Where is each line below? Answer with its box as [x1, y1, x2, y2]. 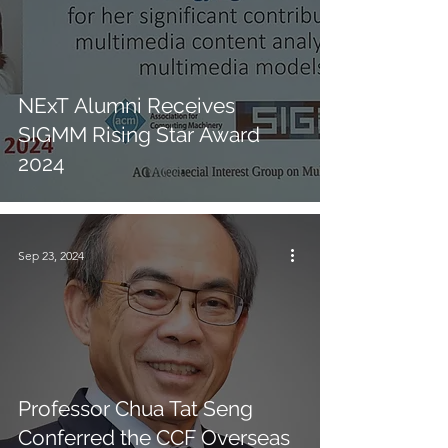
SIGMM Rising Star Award [18, 122, 260, 147]
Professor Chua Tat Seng [18, 396, 253, 421]
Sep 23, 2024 [18, 247, 84, 263]
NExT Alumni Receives [18, 93, 235, 118]
